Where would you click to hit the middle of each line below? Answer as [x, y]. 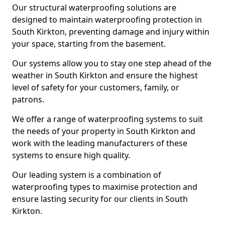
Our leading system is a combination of [87, 175]
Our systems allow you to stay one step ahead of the [112, 63]
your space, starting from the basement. [89, 44]
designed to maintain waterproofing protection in [107, 20]
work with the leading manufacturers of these [100, 143]
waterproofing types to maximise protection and [105, 187]
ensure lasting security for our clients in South [100, 199]
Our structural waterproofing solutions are [94, 8]
